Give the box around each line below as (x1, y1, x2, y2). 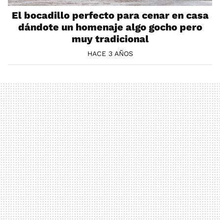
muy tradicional (71, 33, 149, 45)
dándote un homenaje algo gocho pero (18, 21, 202, 33)
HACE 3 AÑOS (87, 50, 133, 58)
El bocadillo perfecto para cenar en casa (11, 9, 209, 22)
